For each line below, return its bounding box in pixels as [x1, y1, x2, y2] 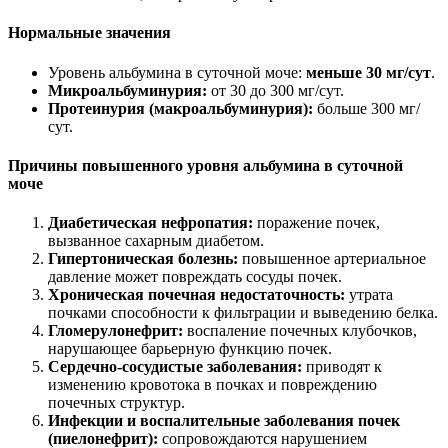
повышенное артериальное [238, 250, 426, 268]
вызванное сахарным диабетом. [48, 232, 264, 250]
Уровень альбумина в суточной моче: [48, 63, 306, 81]
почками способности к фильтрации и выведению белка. [48, 304, 438, 322]
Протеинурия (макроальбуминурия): [48, 99, 313, 117]
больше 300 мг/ [313, 99, 420, 117]
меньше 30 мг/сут [306, 63, 431, 81]
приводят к [302, 358, 382, 376]
